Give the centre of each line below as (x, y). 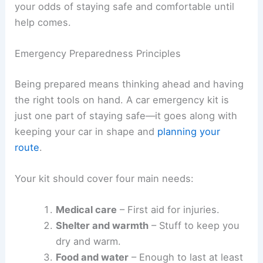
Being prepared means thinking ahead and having (129, 84)
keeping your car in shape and (86, 131)
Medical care (86, 210)
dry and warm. (88, 242)
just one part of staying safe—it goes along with (126, 115)
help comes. (43, 23)
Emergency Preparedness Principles (98, 54)
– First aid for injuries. (168, 210)
